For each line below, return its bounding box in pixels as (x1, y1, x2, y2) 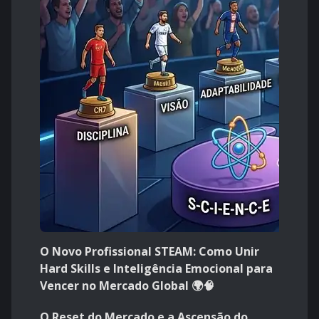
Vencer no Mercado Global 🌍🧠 (40, 278, 214, 294)
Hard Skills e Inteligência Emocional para (40, 261, 273, 277)
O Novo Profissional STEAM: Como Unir (40, 244, 259, 260)
